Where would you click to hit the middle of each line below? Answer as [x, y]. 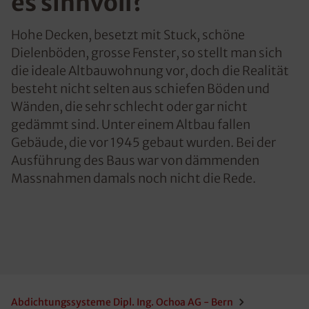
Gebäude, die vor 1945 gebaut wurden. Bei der [143, 142]
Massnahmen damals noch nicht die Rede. [133, 178]
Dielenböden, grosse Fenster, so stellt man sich [147, 53]
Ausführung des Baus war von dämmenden [135, 160]
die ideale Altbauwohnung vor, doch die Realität [150, 71]
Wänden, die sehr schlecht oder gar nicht [129, 107]
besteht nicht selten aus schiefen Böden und [140, 89]
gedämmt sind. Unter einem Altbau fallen [131, 124]
